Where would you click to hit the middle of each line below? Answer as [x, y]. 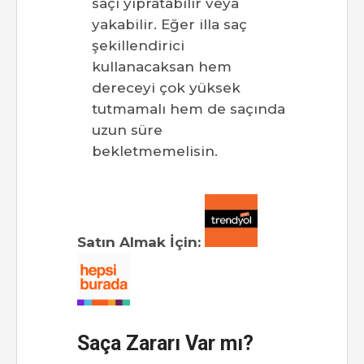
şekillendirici [138, 46]
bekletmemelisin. [155, 152]
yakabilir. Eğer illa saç [169, 25]
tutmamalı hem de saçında [188, 109]
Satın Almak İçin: [139, 243]
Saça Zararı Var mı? [165, 344]
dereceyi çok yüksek [166, 88]
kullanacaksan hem [162, 67]
